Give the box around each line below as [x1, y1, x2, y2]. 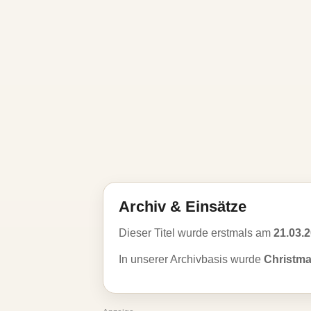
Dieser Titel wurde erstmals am [119, 227, 274, 239]
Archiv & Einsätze [119, 198, 246, 215]
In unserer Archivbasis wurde [119, 253, 264, 265]
